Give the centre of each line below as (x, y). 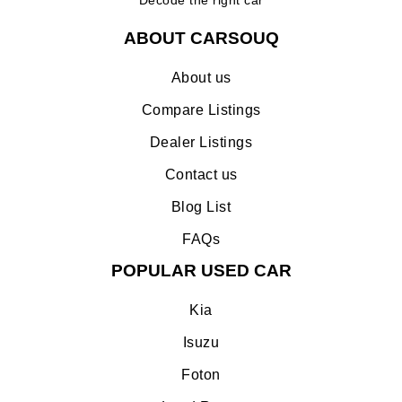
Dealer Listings (201, 142)
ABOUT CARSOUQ (201, 38)
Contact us (201, 174)
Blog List (201, 206)
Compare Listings (201, 109)
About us (201, 77)
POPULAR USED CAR (201, 270)
